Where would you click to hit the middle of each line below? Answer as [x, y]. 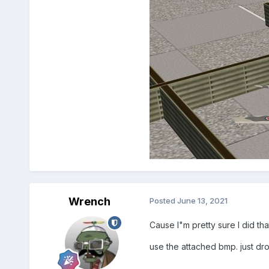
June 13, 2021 [202, 201]
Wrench [89, 202]
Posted [163, 201]
